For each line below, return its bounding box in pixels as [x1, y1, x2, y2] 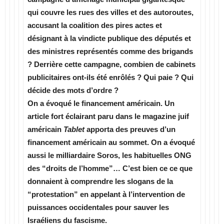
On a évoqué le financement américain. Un [27, 99, 174, 107]
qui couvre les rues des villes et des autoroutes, [27, 8, 193, 16]
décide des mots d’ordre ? [27, 86, 118, 94]
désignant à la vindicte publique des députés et [27, 34, 191, 42]
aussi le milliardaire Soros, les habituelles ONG [27, 151, 191, 159]
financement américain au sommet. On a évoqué [27, 138, 195, 146]
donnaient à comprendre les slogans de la [27, 177, 173, 185]
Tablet [63, 125, 86, 133]
